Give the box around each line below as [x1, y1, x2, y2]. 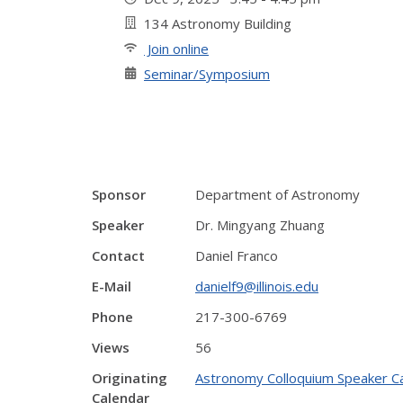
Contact [92, 246, 145, 264]
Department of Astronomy [195, 185, 360, 203]
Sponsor [92, 185, 146, 203]
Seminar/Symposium [144, 65, 270, 83]
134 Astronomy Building [144, 14, 291, 32]
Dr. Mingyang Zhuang [195, 216, 325, 234]
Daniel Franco [195, 246, 278, 264]
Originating [92, 369, 167, 387]
